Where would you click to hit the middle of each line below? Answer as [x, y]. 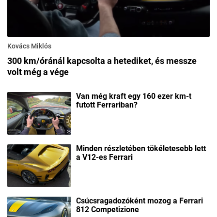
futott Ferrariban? [107, 105]
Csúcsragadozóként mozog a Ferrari [139, 201]
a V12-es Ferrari [104, 157]
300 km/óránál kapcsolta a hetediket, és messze [102, 61]
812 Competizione [108, 210]
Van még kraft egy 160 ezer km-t [134, 96]
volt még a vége [38, 72]
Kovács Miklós [29, 46]
